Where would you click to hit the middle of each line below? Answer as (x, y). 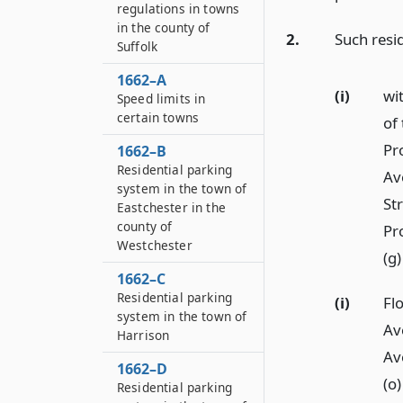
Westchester (155, 245)
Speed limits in (161, 99)
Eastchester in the (171, 207)
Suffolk (138, 46)
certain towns (158, 117)
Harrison (143, 335)
